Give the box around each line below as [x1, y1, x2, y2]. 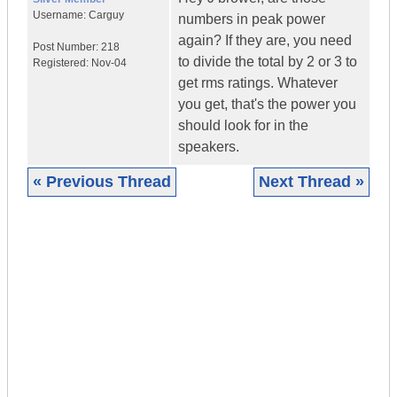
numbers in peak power [178, 12, 325, 27]
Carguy [89, 9, 124, 22]
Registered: [33, 57, 91, 70]
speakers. [178, 139, 239, 155]
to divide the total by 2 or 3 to [178, 54, 357, 70]
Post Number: [33, 41, 101, 54]
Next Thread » [259, 173, 364, 191]
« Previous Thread [33, 173, 171, 191]
